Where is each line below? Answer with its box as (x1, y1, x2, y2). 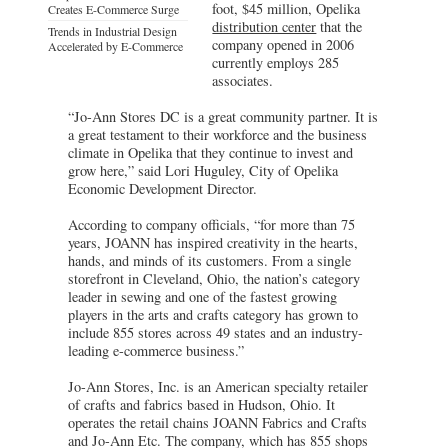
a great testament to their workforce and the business (68, 124, 367, 144)
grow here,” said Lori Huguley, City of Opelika (68, 160, 338, 180)
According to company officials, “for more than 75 (68, 214, 355, 234)
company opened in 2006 (212, 34, 355, 54)
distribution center (212, 16, 317, 36)
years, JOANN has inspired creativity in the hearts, (68, 232, 358, 252)
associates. (212, 70, 274, 90)
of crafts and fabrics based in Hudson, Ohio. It (68, 394, 335, 414)
